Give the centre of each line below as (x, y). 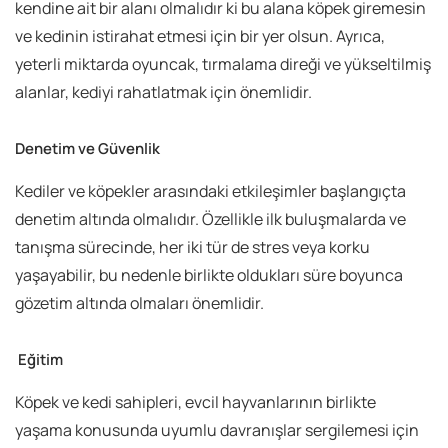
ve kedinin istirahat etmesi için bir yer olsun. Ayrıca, (200, 36)
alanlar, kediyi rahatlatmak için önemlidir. (163, 92)
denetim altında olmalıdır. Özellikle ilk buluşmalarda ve (210, 219)
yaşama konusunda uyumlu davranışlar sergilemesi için (217, 430)
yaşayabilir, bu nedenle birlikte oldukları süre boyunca (209, 275)
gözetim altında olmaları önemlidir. (139, 303)
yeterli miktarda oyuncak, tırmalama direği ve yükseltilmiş (223, 64)
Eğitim (39, 360)
